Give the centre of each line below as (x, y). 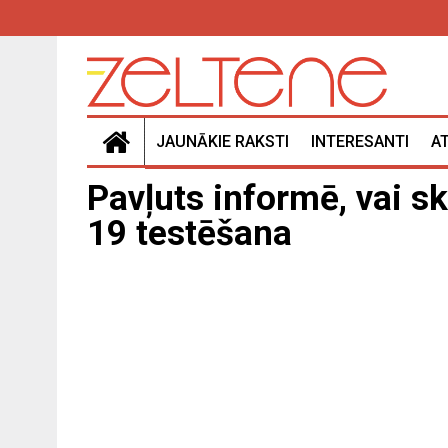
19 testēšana (189, 234)
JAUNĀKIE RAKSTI (222, 142)
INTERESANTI (360, 142)
